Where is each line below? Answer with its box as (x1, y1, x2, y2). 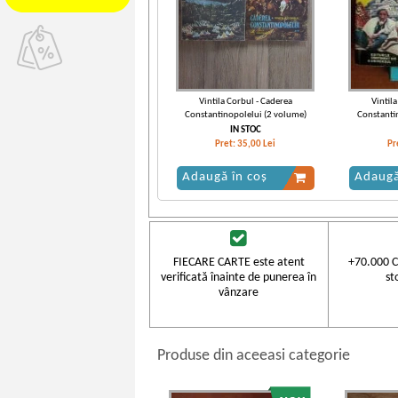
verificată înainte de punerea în (161, 270, 317, 284)
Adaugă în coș (181, 171, 267, 185)
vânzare (219, 285, 259, 299)
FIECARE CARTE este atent (172, 255, 305, 269)
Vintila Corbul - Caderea (198, 96, 292, 107)
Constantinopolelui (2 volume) (184, 109, 306, 120)
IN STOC (229, 124, 261, 135)
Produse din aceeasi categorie (157, 346, 350, 364)
